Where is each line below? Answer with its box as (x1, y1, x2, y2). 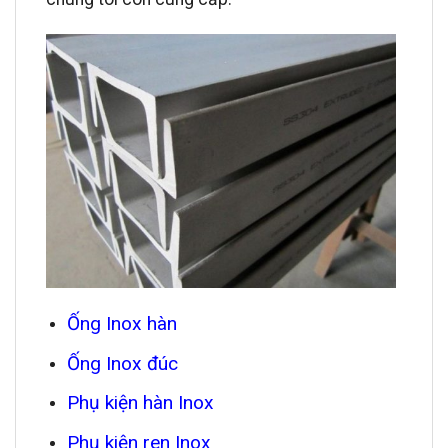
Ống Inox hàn (66, 312, 177, 336)
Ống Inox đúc (66, 351, 178, 375)
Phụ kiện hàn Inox (66, 391, 214, 415)
